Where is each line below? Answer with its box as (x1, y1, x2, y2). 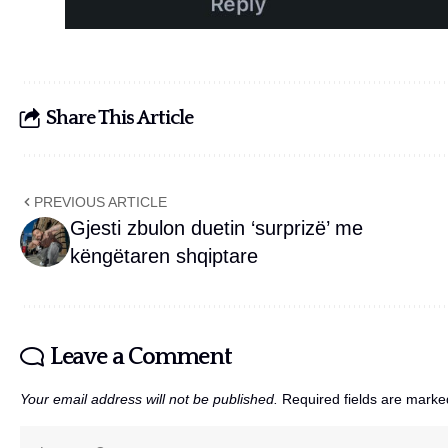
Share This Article (46, 107, 193, 130)
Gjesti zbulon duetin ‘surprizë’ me (70, 216, 363, 239)
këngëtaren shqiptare (70, 244, 258, 267)
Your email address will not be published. (20, 391, 278, 407)
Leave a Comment (49, 343, 232, 370)
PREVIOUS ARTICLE (34, 193, 167, 210)
